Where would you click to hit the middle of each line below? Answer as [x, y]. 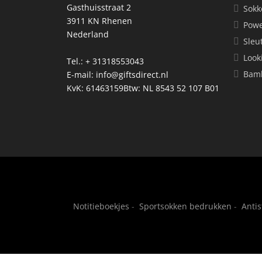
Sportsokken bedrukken [185, 206]
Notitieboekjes [101, 206]
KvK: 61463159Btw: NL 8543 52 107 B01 [143, 88]
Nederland [88, 34]
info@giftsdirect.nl [132, 74]
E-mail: [81, 74]
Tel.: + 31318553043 [105, 61]
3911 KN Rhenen [99, 20]
